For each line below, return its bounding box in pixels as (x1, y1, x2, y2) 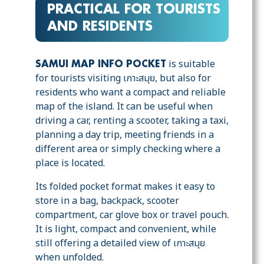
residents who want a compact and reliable (35, 85, 226, 100)
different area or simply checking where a (35, 142, 220, 157)
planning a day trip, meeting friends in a (35, 128, 214, 143)
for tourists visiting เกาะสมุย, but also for (35, 71, 211, 86)
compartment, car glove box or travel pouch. (35, 208, 229, 223)
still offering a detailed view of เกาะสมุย (35, 236, 205, 251)
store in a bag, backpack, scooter (35, 194, 179, 209)
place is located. (35, 156, 105, 171)
